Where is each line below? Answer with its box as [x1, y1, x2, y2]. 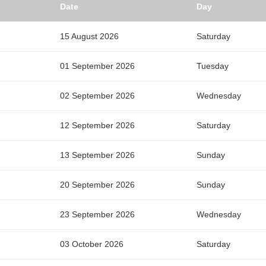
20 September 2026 [60, 180, 135, 190]
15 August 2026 [60, 31, 119, 42]
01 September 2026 [60, 61, 135, 71]
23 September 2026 [60, 210, 135, 220]
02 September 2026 [60, 91, 135, 101]
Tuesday [197, 61, 229, 71]
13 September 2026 [60, 150, 135, 160]
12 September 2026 [60, 121, 135, 131]
